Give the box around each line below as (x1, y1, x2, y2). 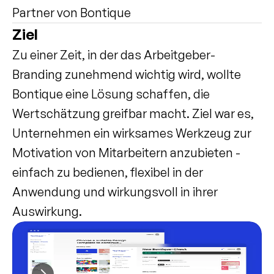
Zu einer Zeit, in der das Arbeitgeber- (12, 47, 215, 62)
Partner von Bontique (12, 5, 131, 20)
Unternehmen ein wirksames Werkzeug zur (12, 125, 251, 141)
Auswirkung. (12, 204, 82, 219)
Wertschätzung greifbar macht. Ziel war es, (12, 106, 254, 121)
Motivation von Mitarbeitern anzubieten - (12, 145, 240, 160)
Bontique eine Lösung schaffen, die (12, 86, 210, 102)
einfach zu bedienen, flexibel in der (12, 165, 203, 180)
